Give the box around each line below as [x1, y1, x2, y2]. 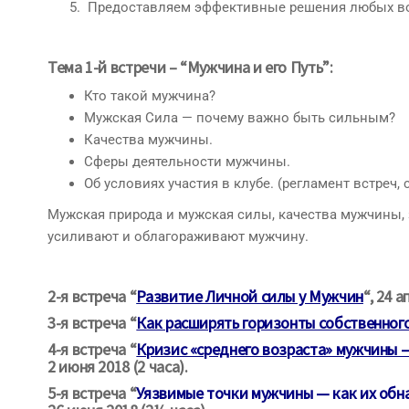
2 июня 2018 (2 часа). [47, 355, 188, 377]
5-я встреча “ [47, 382, 137, 404]
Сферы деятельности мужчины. [84, 152, 290, 170]
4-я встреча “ [47, 338, 137, 360]
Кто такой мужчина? [84, 87, 215, 104]
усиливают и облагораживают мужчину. [47, 227, 309, 245]
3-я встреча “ [47, 311, 137, 333]
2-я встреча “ [47, 285, 137, 307]
